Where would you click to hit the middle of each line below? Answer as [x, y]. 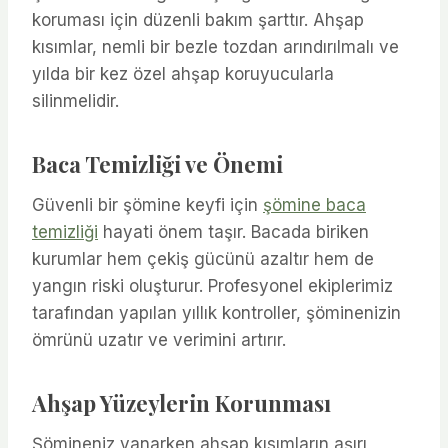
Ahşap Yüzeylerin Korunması [181, 402]
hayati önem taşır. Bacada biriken [233, 231]
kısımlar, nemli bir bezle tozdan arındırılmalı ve [215, 46]
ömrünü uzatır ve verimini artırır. [159, 339]
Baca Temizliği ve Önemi [157, 163]
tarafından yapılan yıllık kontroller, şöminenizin [216, 312]
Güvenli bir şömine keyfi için [147, 204]
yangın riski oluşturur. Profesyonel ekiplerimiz [212, 285]
